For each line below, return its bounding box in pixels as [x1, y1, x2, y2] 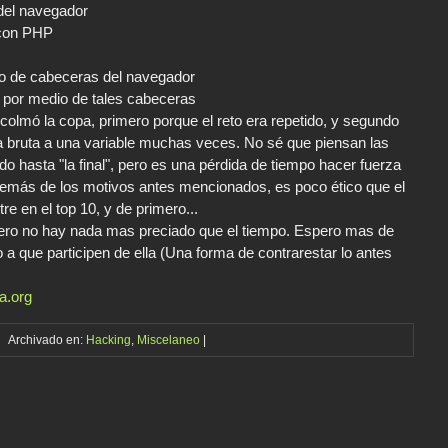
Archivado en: [7, 333, 86, 348]
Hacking [85, 333, 131, 348]
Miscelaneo [136, 333, 200, 348]
